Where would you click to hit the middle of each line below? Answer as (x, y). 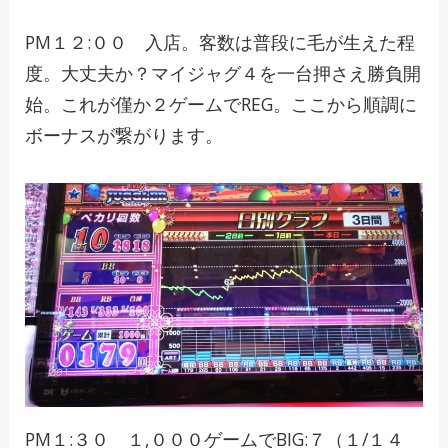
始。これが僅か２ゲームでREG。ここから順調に (220, 104)
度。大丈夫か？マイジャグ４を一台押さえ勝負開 (222, 73)
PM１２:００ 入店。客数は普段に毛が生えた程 (219, 42)
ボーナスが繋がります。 (123, 135)
